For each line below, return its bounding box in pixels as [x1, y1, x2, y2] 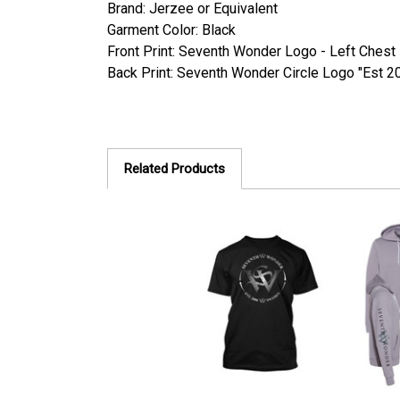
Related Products [124, 161, 225, 177]
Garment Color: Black [107, 21, 236, 38]
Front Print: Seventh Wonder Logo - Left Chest [107, 43, 396, 60]
